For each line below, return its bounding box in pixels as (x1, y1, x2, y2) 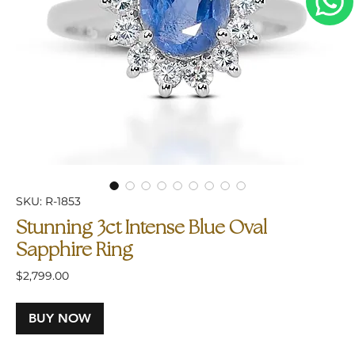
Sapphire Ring (16, 241, 134, 261)
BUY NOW (29, 311, 92, 326)
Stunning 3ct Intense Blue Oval (16, 219, 268, 239)
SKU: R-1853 (16, 194, 82, 209)
